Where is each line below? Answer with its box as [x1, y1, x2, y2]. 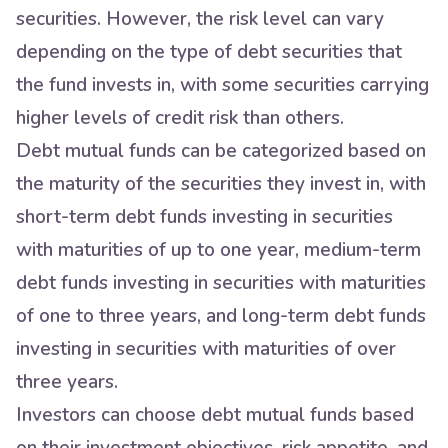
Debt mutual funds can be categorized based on [16, 138, 426, 164]
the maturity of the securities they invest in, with [16, 171, 426, 197]
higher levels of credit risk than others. [16, 105, 344, 131]
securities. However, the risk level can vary [16, 6, 384, 32]
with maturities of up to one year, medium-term [16, 237, 421, 263]
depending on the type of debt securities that [16, 39, 402, 65]
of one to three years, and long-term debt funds [16, 303, 426, 329]
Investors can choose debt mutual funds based [16, 402, 414, 428]
